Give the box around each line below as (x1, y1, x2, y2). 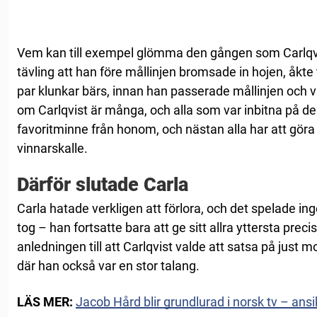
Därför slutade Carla (17, 173, 188, 196)
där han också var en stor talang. (17, 258, 200, 273)
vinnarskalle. (17, 140, 88, 156)
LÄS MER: (17, 294, 76, 309)
